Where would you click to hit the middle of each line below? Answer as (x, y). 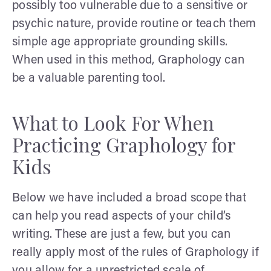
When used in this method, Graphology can (128, 60)
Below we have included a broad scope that (129, 198)
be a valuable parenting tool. (89, 78)
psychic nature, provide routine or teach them (134, 24)
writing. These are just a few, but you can (122, 234)
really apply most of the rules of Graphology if (135, 253)
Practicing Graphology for (124, 144)
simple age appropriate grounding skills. (120, 42)
